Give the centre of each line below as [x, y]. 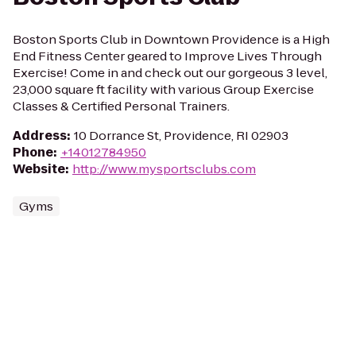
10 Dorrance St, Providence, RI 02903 [181, 135]
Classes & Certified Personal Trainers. [121, 106]
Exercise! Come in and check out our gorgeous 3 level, [170, 73]
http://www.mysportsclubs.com [164, 169]
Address [40, 135]
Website [39, 169]
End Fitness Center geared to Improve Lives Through [167, 56]
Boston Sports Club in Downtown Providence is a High [171, 39]
